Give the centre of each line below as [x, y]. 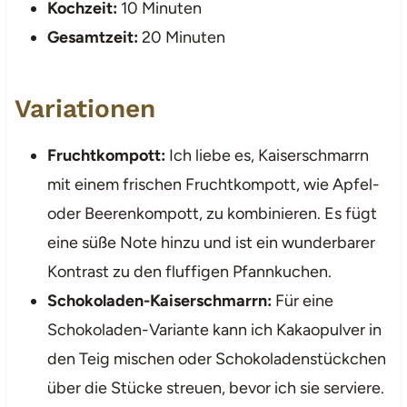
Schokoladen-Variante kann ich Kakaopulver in [214, 329]
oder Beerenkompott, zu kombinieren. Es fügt [212, 213]
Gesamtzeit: [92, 37]
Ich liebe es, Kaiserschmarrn [267, 155]
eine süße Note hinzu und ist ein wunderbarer [211, 242]
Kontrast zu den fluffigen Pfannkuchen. [189, 271]
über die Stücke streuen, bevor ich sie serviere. [215, 387]
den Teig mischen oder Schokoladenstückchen [216, 358]
